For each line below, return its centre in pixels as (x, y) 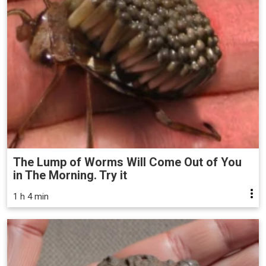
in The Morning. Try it (70, 175)
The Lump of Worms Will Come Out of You (127, 162)
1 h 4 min (31, 197)
